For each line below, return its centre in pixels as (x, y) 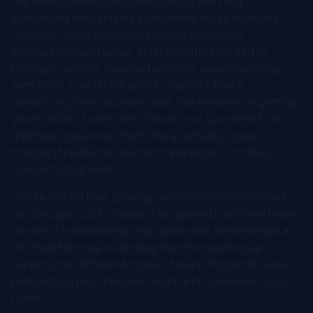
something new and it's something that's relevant (144, 18)
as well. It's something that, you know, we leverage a (150, 230)
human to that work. (65, 169)
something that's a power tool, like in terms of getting (154, 102)
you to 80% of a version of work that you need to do (148, 118)
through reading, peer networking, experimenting (146, 68)
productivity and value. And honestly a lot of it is (139, 51)
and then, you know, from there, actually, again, (137, 135)
